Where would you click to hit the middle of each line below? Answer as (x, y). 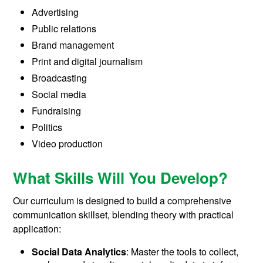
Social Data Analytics (79, 252)
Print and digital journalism (87, 62)
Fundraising (57, 111)
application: (37, 229)
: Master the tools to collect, (183, 252)
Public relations (64, 29)
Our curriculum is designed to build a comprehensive (122, 201)
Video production (68, 144)
